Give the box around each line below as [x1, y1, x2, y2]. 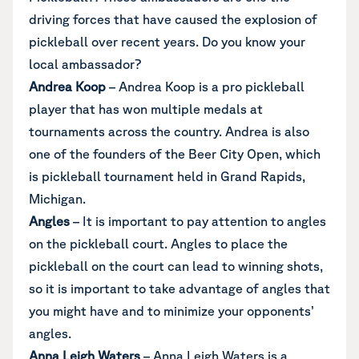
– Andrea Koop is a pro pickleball [106, 79, 305, 94]
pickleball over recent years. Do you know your [29, 34, 305, 49]
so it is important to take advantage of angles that [29, 281, 330, 296]
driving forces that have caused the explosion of [29, 12, 317, 26]
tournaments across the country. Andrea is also [29, 124, 309, 139]
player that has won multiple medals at [29, 102, 263, 116]
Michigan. [29, 192, 86, 206]
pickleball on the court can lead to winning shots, [29, 259, 323, 273]
